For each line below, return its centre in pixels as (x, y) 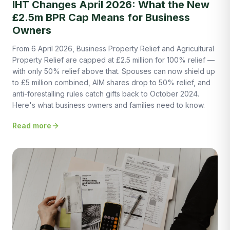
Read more (32, 126)
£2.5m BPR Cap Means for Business (101, 18)
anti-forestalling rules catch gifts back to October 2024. (106, 94)
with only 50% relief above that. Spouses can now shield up (114, 71)
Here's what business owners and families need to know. (109, 105)
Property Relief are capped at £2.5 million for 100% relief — (113, 60)
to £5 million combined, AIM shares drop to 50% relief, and (111, 83)
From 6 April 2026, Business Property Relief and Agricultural (113, 49)
